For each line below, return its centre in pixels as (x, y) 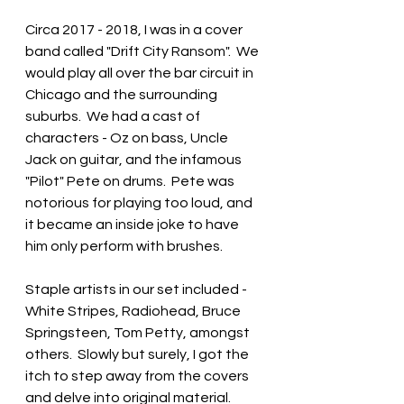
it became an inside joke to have (133, 224)
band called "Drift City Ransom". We (143, 51)
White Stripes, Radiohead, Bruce (134, 311)
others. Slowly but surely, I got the (138, 354)
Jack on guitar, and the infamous (135, 159)
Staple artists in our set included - (138, 289)
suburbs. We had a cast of (114, 116)
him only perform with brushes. (127, 246)
